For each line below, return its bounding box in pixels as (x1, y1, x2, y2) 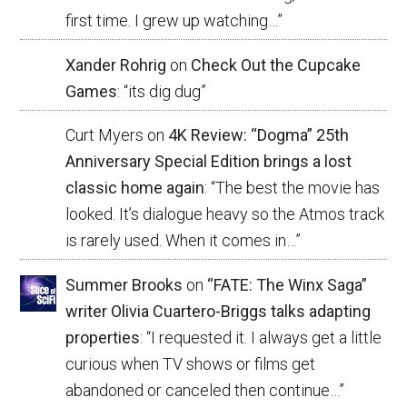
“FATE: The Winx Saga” (207, 274, 368, 294)
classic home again (65, 178, 205, 198)
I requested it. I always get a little (151, 327, 382, 347)
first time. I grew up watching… (65, 11, 278, 31)
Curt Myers (65, 125, 144, 145)
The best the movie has (215, 178, 381, 198)
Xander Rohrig (65, 55, 167, 74)
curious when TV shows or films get (65, 353, 316, 373)
